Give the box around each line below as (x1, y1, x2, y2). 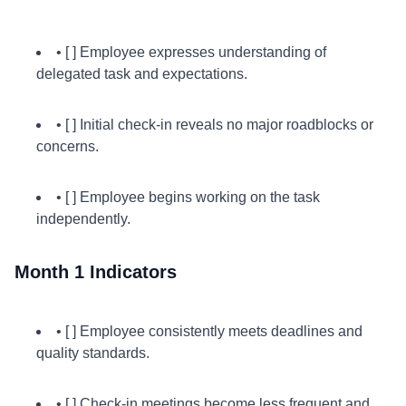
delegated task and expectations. (36, 66, 247, 82)
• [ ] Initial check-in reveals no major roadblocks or (56, 117, 373, 132)
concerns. (36, 139, 99, 154)
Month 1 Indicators (14, 262, 177, 282)
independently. (36, 211, 130, 227)
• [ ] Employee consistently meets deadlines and (56, 324, 362, 339)
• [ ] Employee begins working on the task (56, 189, 320, 205)
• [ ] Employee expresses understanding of (56, 44, 326, 60)
